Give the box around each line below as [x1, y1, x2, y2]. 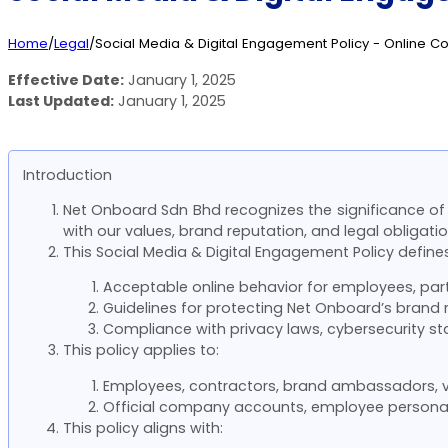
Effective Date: [8, 69, 124, 90]
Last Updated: [8, 90, 114, 111]
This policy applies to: [62, 340, 219, 361]
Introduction [22, 164, 112, 185]
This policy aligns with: [62, 417, 223, 438]
